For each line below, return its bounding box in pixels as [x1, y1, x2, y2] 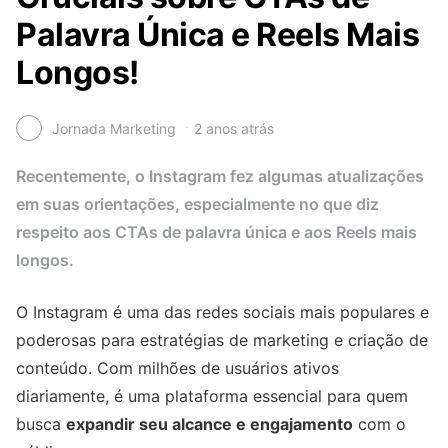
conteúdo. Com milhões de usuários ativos [16, 358, 339, 379]
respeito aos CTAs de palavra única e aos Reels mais [16, 222, 417, 243]
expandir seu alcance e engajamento [66, 414, 353, 435]
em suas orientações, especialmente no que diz [16, 194, 379, 215]
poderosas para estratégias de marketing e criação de [16, 330, 428, 351]
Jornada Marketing [52, 119, 176, 137]
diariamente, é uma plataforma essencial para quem [16, 386, 408, 407]
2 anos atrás [194, 119, 274, 137]
